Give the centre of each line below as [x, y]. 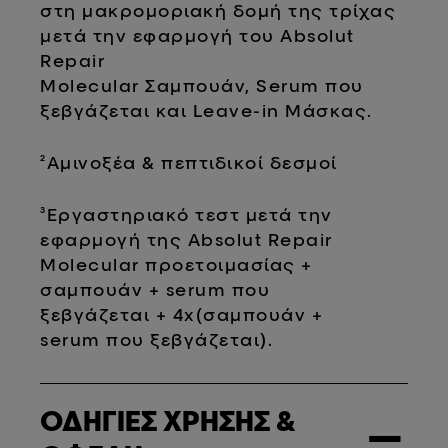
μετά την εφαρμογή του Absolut [197, 35]
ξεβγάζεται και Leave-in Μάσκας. [206, 110]
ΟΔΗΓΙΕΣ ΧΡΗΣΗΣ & [168, 420]
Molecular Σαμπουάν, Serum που [202, 85]
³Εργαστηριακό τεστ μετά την [186, 214]
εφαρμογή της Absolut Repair [186, 239]
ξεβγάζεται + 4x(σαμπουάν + [182, 314]
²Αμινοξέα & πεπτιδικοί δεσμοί [189, 162]
